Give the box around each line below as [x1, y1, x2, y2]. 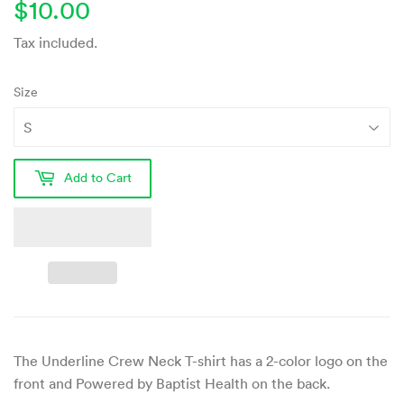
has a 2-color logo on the [230, 351, 388, 370]
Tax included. [14, 32, 97, 51]
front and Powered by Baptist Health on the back [14, 373, 326, 392]
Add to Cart [64, 170, 132, 187]
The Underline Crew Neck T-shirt [14, 351, 230, 370]
